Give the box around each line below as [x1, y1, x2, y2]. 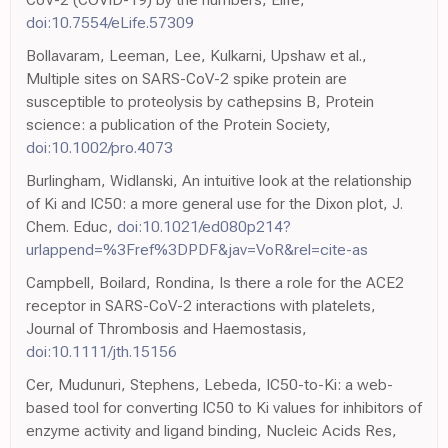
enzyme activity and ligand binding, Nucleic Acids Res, [26, 421, 397, 440]
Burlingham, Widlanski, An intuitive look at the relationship [26, 171, 412, 190]
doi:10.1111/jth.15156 [26, 342, 177, 361]
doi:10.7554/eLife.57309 [26, 13, 194, 32]
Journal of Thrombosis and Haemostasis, [26, 319, 307, 338]
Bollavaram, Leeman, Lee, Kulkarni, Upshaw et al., [26, 46, 367, 65]
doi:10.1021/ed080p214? [117, 217, 291, 236]
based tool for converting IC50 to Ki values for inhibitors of [26, 398, 422, 417]
